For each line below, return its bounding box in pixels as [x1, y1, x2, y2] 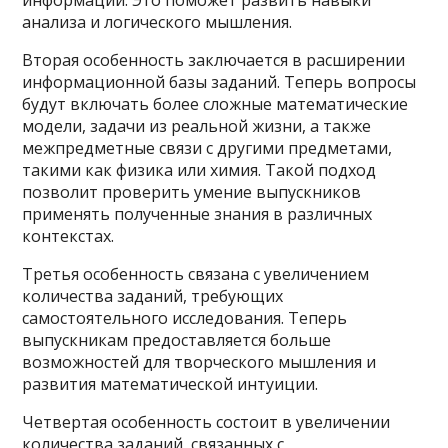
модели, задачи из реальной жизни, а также [22, 115, 372, 137]
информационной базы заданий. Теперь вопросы [22, 71, 417, 93]
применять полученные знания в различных [22, 203, 373, 225]
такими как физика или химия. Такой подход [22, 159, 377, 181]
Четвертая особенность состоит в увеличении [22, 411, 391, 433]
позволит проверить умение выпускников [22, 181, 362, 203]
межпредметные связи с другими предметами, [22, 137, 393, 159]
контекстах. [22, 225, 115, 247]
